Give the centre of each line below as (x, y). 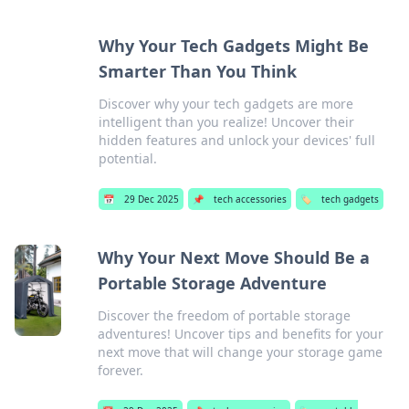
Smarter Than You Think (197, 71)
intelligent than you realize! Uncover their (226, 122)
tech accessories (250, 199)
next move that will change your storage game (240, 352)
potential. (127, 158)
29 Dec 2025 (151, 199)
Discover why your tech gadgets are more (225, 104)
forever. (120, 370)
